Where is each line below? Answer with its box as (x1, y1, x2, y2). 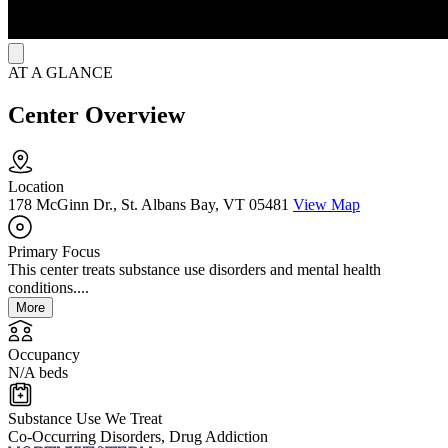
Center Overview (8, 102, 185, 129)
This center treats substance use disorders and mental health (8, 261, 381, 279)
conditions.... (8, 279, 89, 297)
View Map (293, 196, 360, 214)
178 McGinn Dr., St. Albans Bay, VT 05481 (8, 196, 289, 214)
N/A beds (8, 364, 68, 382)
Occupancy (8, 346, 80, 364)
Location (8, 178, 64, 196)
